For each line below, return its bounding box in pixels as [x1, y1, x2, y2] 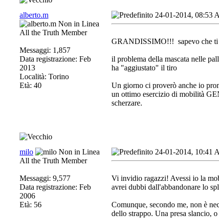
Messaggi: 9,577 [20, 174, 70, 182]
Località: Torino [20, 72, 69, 81]
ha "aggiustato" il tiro [111, 64, 179, 72]
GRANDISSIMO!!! [111, 37, 176, 45]
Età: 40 [20, 81, 42, 89]
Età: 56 [20, 200, 42, 209]
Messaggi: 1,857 [20, 46, 70, 54]
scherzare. [111, 99, 142, 107]
